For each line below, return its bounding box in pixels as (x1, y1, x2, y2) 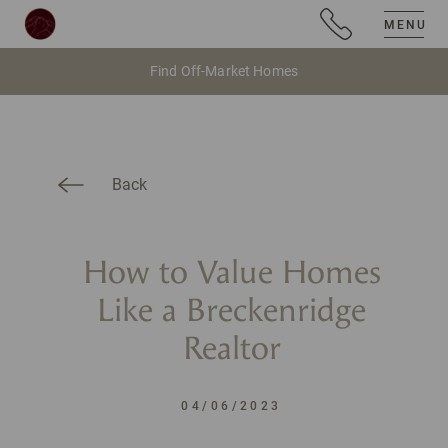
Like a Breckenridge (97, 292, 367, 330)
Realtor (182, 330, 281, 368)
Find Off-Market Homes (150, 63, 298, 79)
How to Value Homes (82, 254, 381, 292)
